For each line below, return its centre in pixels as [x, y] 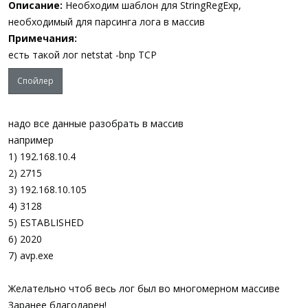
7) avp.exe [31, 255]
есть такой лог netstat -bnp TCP [82, 55]
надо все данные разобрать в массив [96, 123]
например [31, 140]
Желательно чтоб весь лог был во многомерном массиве [144, 288]
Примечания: [43, 38]
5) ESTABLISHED [46, 222]
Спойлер [35, 81]
